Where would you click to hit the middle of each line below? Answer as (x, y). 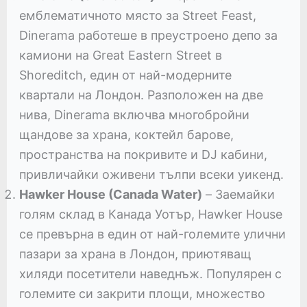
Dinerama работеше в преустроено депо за (148, 35)
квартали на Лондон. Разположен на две (141, 95)
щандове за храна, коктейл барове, (126, 134)
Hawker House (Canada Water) (110, 194)
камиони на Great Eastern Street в (120, 55)
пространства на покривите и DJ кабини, (143, 154)
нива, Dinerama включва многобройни (134, 114)
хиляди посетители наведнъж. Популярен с (150, 273)
